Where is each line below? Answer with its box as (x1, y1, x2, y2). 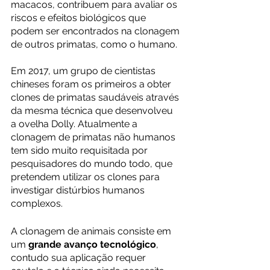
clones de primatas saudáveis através (11, 92, 181, 103)
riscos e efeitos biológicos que (11, 12, 148, 24)
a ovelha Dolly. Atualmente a (11, 118, 140, 130)
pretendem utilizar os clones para (11, 171, 162, 183)
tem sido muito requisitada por (11, 145, 150, 156)
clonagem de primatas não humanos (11, 131, 178, 143)
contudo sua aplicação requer (11, 252, 148, 263)
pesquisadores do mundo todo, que (11, 158, 175, 169)
